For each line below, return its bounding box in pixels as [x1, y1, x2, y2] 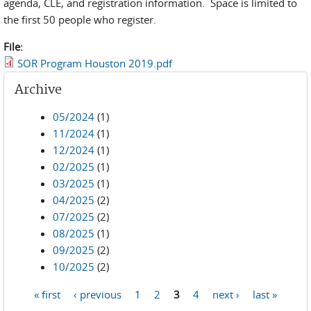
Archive [15, 82, 62, 98]
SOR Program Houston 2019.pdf [17, 56, 172, 70]
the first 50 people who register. [3, 12, 156, 26]
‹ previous [74, 287, 121, 301]
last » [253, 287, 277, 301]
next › [212, 287, 239, 301]
